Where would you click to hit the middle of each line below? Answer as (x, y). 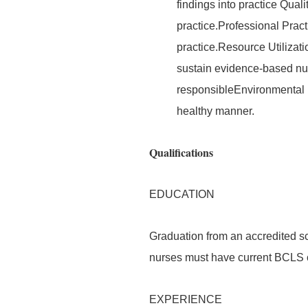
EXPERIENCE (186, 299)
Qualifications (181, 152)
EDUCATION (182, 194)
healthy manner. (216, 111)
